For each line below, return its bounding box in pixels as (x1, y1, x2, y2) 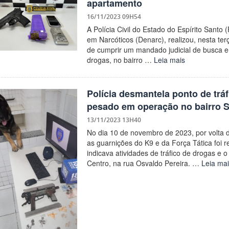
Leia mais (153, 54, 185, 65)
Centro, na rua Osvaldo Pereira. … (86, 157, 201, 168)
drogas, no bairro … (86, 54, 154, 65)
